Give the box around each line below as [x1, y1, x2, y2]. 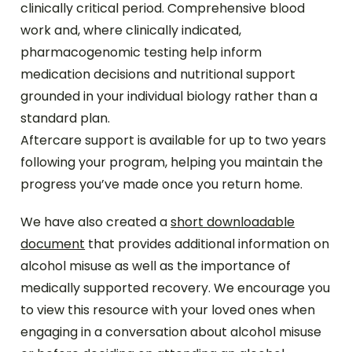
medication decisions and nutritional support [20, 65, 296, 83]
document [20, 235, 86, 253]
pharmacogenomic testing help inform [20, 43, 262, 61]
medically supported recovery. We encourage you [20, 279, 331, 297]
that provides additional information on [85, 235, 330, 253]
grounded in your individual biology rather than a [20, 87, 318, 105]
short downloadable [170, 213, 295, 231]
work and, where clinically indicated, [20, 21, 242, 39]
